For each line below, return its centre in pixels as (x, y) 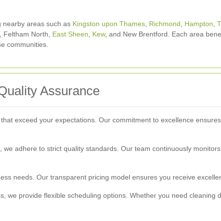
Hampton (199, 24)
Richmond (165, 24)
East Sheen (70, 34)
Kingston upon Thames (109, 24)
